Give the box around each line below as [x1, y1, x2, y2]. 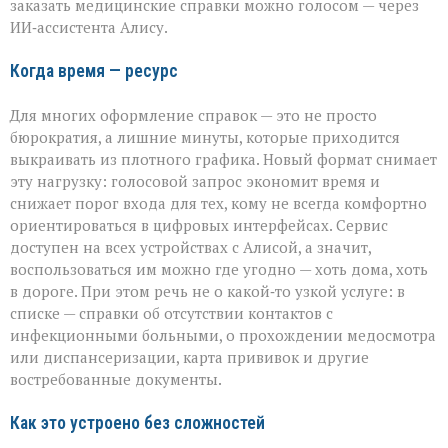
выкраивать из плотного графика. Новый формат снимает [10, 149, 437, 170]
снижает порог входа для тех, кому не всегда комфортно [10, 193, 427, 214]
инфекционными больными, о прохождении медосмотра [10, 325, 436, 346]
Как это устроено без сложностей [10, 413, 265, 434]
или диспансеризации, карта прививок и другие [10, 347, 369, 368]
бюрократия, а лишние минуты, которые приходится [10, 127, 400, 148]
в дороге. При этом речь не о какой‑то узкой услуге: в [10, 281, 405, 302]
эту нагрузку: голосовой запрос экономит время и [10, 171, 380, 192]
